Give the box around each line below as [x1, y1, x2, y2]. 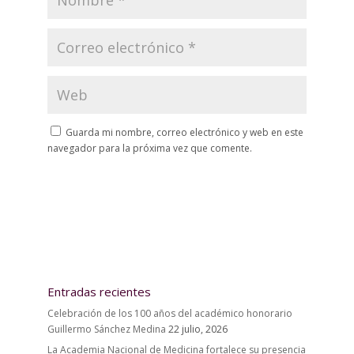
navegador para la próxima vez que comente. [47, 141, 252, 155]
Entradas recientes [47, 284, 151, 299]
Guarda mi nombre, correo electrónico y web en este [65, 126, 303, 139]
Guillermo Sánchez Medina [47, 322, 166, 336]
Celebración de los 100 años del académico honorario [47, 307, 292, 320]
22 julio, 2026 [168, 322, 228, 336]
